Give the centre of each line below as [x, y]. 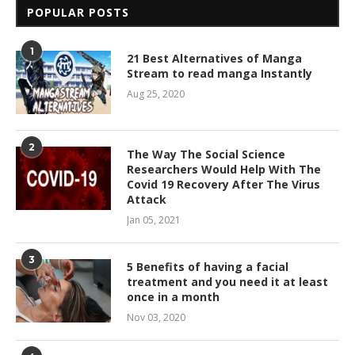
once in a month [173, 296]
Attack [147, 199]
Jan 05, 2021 [154, 219]
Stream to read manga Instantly [219, 73]
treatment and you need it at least [227, 281]
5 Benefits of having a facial [208, 266]
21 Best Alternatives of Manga [214, 58]
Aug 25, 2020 [156, 94]
